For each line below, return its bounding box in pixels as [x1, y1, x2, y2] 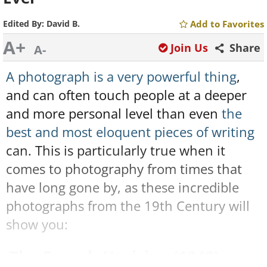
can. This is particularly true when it [6, 141, 225, 160]
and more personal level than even [6, 104, 222, 123]
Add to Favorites [190, 18, 264, 30]
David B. [46, 18, 80, 29]
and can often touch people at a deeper [6, 86, 247, 104]
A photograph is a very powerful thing [6, 67, 237, 86]
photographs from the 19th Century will [6, 197, 250, 215]
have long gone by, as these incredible [6, 178, 239, 197]
